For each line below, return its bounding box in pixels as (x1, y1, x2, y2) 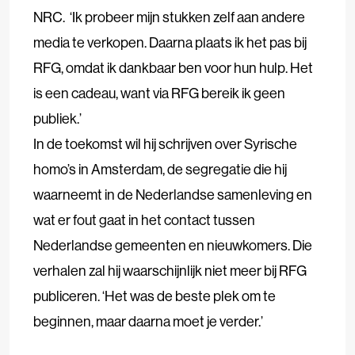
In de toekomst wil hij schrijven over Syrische (33, 135, 297, 154)
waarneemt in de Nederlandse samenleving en (33, 185, 312, 204)
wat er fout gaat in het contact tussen (33, 211, 255, 230)
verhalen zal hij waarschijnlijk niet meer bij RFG (33, 261, 307, 281)
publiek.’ (33, 109, 82, 128)
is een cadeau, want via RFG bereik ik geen (33, 84, 285, 103)
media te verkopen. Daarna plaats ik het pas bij (33, 33, 307, 52)
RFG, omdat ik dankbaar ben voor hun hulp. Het (33, 59, 313, 78)
